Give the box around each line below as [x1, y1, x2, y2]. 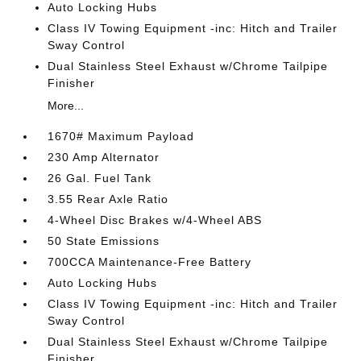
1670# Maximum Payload [48, 130, 195, 143]
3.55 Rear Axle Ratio [48, 193, 169, 205]
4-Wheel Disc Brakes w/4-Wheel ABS [48, 214, 263, 226]
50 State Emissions [48, 234, 160, 247]
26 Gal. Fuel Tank [48, 172, 152, 185]
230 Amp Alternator [48, 151, 160, 164]
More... [48, 99, 85, 112]
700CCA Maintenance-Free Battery [48, 255, 252, 268]
